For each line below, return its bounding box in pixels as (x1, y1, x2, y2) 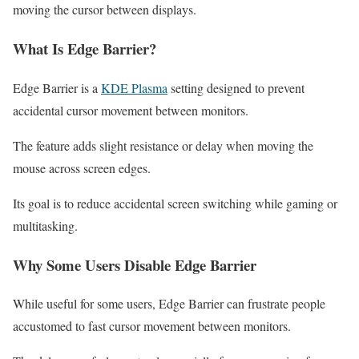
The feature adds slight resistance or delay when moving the (13, 136, 313, 154)
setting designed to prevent (167, 79, 305, 96)
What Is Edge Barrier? (13, 38, 156, 60)
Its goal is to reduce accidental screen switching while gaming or (13, 194, 337, 212)
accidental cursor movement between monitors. (13, 101, 248, 119)
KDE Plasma (101, 79, 167, 96)
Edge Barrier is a (13, 79, 101, 96)
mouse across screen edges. (13, 159, 151, 176)
